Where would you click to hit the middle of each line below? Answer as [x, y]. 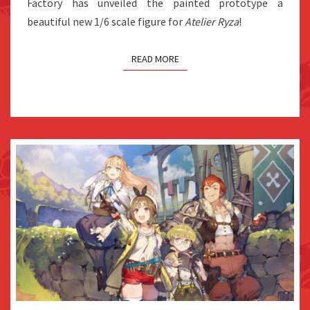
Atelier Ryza [212, 21]
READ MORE [155, 58]
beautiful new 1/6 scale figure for [106, 21]
